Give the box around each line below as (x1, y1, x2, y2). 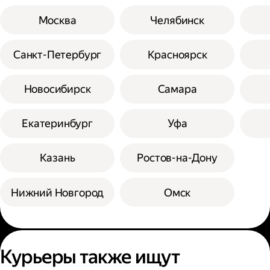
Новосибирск (24, 83, 91, 96)
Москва (38, 13, 77, 27)
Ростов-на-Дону (137, 151, 218, 165)
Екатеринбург (22, 117, 93, 130)
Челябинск (150, 13, 204, 27)
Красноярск (147, 48, 207, 61)
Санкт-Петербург (13, 48, 102, 61)
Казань (39, 151, 75, 165)
